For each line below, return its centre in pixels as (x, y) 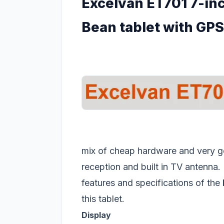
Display (96, 215)
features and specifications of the (152, 183)
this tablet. (103, 199)
